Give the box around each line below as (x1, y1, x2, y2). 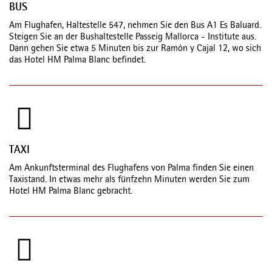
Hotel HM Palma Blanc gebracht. (9, 187, 132, 197)
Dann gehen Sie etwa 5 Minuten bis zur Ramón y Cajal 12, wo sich (9, 44, 261, 54)
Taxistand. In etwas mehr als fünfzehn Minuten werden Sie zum (9, 175, 250, 185)
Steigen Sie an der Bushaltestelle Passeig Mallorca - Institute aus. (9, 33, 256, 42)
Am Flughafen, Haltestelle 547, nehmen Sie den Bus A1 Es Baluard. (9, 21, 261, 31)
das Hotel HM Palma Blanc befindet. (9, 56, 146, 66)
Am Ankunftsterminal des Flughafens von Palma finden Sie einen (9, 164, 254, 174)
